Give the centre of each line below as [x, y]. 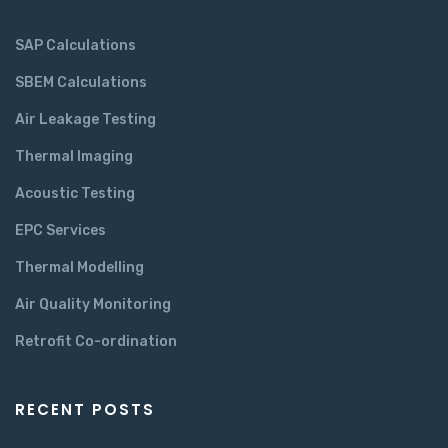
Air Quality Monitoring [93, 304]
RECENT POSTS [85, 409]
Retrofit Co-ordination [96, 341]
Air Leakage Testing [85, 119]
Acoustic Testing [75, 193]
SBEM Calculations [81, 82]
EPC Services [60, 230]
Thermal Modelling [79, 267]
